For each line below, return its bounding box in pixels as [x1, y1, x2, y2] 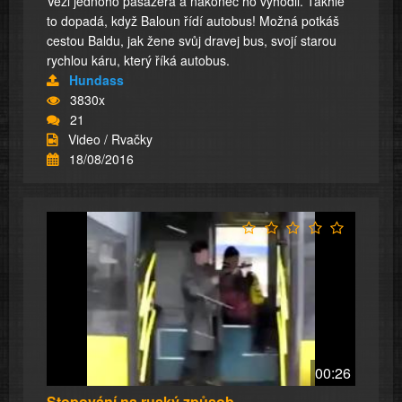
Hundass [69, 71, 124, 90]
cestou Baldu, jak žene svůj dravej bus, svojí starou [47, 31, 336, 50]
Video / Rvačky [68, 130, 153, 149]
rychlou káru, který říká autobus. [47, 51, 230, 70]
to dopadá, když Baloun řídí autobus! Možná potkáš [47, 12, 339, 31]
